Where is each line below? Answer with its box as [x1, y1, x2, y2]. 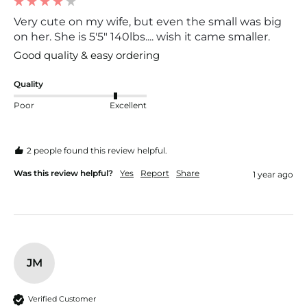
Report [140, 167, 169, 178]
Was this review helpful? [14, 167, 113, 178]
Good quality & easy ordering [14, 48, 160, 62]
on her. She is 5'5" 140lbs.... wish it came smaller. [14, 29, 270, 43]
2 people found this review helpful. [27, 145, 167, 156]
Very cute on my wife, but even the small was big [14, 14, 282, 28]
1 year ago [253, 169, 293, 180]
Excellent [110, 100, 147, 111]
